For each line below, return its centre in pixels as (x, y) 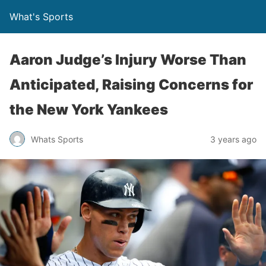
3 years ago (233, 139)
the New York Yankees (89, 110)
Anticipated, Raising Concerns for (131, 85)
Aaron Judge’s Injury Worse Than (128, 60)
